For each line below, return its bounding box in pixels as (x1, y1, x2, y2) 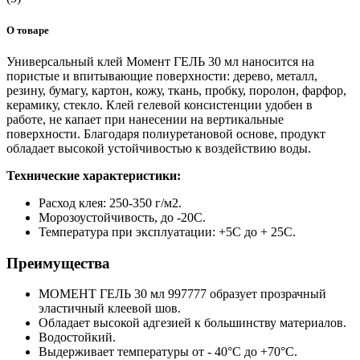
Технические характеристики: (6, 168, 181, 182)
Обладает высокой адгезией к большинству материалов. (39, 316, 346, 330)
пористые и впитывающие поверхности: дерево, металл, (6, 68, 317, 83)
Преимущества (6, 254, 110, 272)
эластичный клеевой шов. (39, 301, 181, 316)
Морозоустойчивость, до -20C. (39, 210, 206, 224)
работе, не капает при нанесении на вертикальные (6, 112, 284, 126)
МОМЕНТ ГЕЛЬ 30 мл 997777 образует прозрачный (39, 287, 326, 301)
